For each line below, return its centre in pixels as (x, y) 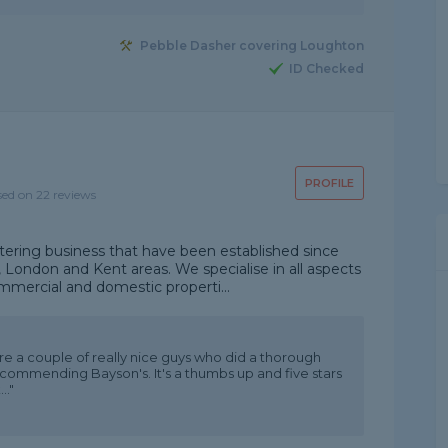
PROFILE (329, 183)
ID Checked (326, 69)
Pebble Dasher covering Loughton (251, 46)
